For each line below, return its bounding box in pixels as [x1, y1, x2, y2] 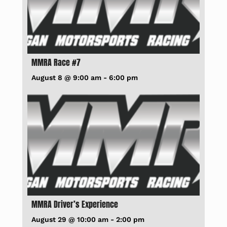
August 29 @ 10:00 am [31, 215, 109, 223]
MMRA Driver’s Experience [31, 198, 119, 210]
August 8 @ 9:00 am [31, 73, 102, 82]
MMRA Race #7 [31, 56, 81, 68]
